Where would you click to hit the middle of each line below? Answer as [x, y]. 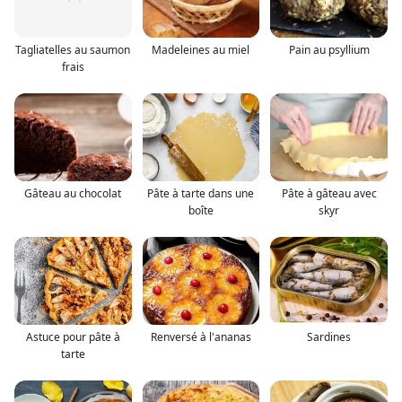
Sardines [329, 336]
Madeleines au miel [201, 49]
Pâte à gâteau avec [329, 193]
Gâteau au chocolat [73, 193]
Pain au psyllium [329, 49]
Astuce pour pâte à [73, 336]
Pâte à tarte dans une [201, 193]
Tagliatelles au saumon [73, 49]
